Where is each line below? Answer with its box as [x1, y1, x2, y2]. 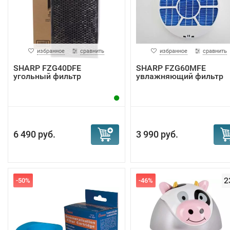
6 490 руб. [13, 129, 55, 140]
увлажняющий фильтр [136, 71, 223, 81]
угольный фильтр [13, 71, 81, 81]
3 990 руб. [136, 129, 178, 140]
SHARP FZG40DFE [13, 63, 81, 73]
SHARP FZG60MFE [136, 63, 206, 73]
